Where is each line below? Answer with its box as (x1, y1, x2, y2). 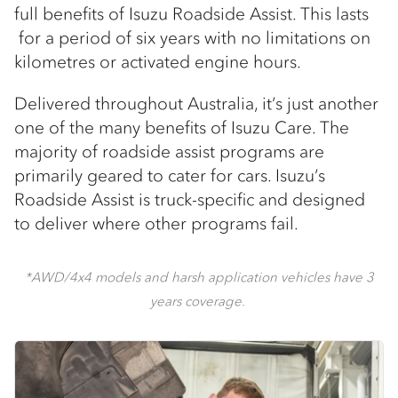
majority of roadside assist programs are (14, 140, 324, 163)
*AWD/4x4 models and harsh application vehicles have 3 (24, 268, 374, 286)
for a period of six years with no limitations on (14, 27, 370, 50)
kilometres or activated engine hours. (14, 51, 301, 74)
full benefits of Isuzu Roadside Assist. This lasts (14, 3, 369, 26)
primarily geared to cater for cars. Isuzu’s (14, 164, 325, 187)
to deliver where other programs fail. (14, 212, 298, 235)
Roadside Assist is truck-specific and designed (14, 188, 365, 211)
